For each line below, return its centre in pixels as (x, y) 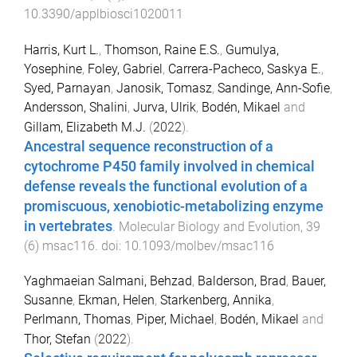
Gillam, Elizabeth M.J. (85, 127)
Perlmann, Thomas (77, 320)
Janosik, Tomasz (164, 88)
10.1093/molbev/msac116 (199, 245)
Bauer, (309, 281)
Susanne (48, 300)
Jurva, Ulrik (165, 107)
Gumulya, (252, 49)
